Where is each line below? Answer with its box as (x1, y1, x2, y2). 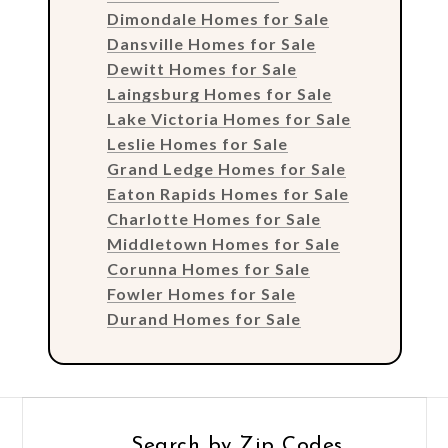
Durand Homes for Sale (106, 309, 301, 329)
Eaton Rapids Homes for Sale (106, 184, 349, 204)
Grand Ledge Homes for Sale (106, 159, 346, 179)
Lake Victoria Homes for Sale (106, 109, 351, 129)
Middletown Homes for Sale (106, 234, 340, 254)
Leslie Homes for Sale (106, 134, 288, 154)
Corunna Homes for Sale (106, 259, 310, 279)
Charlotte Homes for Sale (106, 209, 321, 229)
